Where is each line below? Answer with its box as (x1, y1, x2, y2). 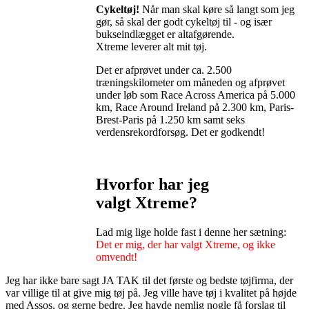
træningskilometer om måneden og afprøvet (96, 76, 285, 88)
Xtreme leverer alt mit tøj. (96, 40, 207, 52)
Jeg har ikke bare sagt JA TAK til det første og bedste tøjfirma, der (6, 275, 293, 287)
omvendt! (96, 251, 137, 263)
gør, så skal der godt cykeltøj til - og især (96, 15, 272, 28)
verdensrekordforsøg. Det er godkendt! (96, 126, 265, 138)
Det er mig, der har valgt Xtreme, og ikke (96, 239, 275, 251)
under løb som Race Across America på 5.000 (96, 88, 295, 101)
